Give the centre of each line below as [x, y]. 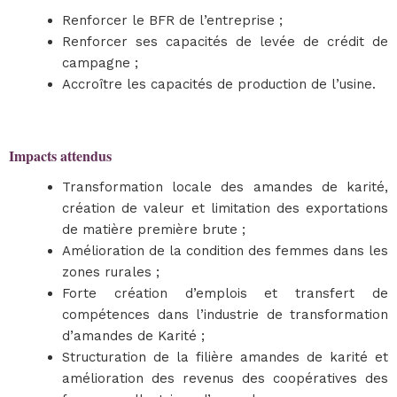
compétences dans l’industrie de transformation [225, 315]
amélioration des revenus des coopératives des [225, 378]
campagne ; [100, 63]
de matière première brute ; [154, 230]
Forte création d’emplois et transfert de [225, 293]
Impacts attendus [60, 156]
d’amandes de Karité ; [133, 336]
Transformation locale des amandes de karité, [225, 187]
